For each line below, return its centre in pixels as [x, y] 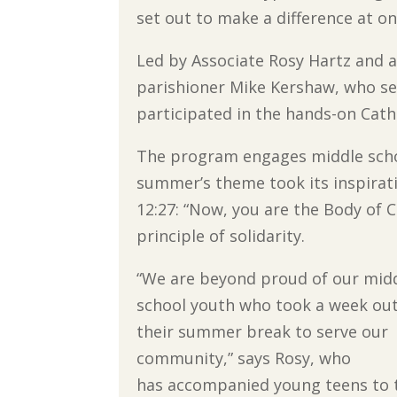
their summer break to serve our [263, 331]
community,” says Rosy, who [244, 358]
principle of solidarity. [221, 235]
